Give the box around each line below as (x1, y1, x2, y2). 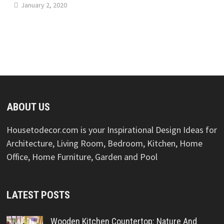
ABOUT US (6, 101, 50, 113)
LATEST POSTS (6, 189, 70, 201)
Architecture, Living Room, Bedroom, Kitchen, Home (6, 137, 202, 149)
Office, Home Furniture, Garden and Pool (6, 151, 157, 163)
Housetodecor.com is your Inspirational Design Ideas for (6, 124, 217, 136)
